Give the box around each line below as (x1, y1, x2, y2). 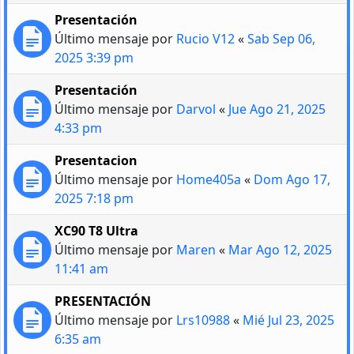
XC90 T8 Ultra (55, 222, 138, 240)
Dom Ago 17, (254, 171, 330, 189)
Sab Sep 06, (247, 30, 315, 48)
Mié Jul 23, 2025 (243, 311, 334, 330)
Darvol (176, 100, 216, 119)
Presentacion (55, 152, 137, 170)
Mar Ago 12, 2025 (228, 241, 332, 259)
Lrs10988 (176, 311, 230, 330)
